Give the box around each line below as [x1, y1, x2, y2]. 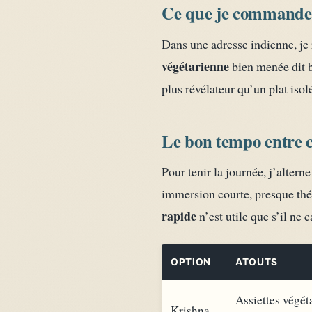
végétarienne [162, 56, 229, 75]
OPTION [171, 256, 212, 267]
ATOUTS [235, 256, 279, 267]
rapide [162, 207, 196, 226]
